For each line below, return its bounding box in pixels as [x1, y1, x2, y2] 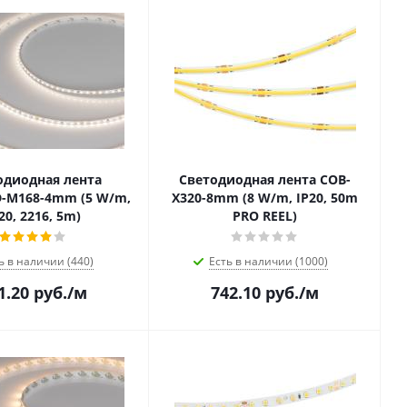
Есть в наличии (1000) [209, 253, 328, 269]
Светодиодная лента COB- [179, 171, 351, 188]
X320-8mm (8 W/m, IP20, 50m [172, 189, 358, 206]
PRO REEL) [233, 207, 297, 224]
